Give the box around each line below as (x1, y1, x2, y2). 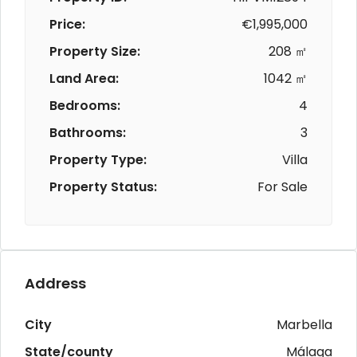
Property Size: (49, 41, 140, 61)
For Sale (257, 177, 308, 196)
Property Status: (49, 177, 157, 196)
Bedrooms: (49, 96, 120, 115)
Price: (49, 14, 85, 33)
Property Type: (49, 150, 147, 169)
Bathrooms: (49, 123, 126, 142)
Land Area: (49, 69, 119, 88)
